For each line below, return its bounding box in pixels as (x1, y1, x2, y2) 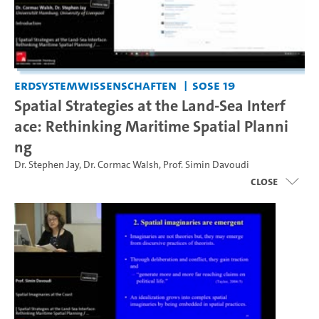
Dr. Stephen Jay (14, 158, 79, 172)
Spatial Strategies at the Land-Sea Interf (14, 95, 286, 116)
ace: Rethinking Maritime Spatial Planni (14, 115, 288, 137)
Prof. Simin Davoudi (163, 158, 249, 172)
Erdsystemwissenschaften (14, 76, 177, 94)
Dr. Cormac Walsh (83, 158, 159, 172)
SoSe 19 (192, 76, 235, 94)
